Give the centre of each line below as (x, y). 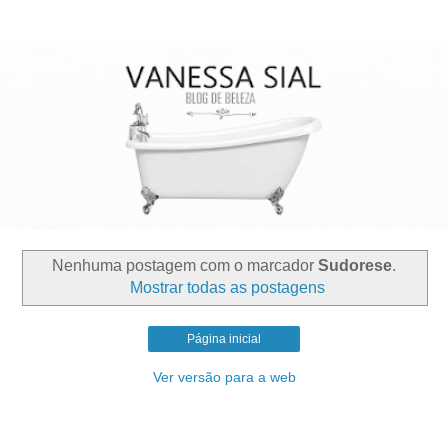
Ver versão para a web (224, 376)
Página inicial (224, 338)
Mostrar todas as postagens (227, 288)
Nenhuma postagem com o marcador (185, 266)
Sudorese (355, 266)
